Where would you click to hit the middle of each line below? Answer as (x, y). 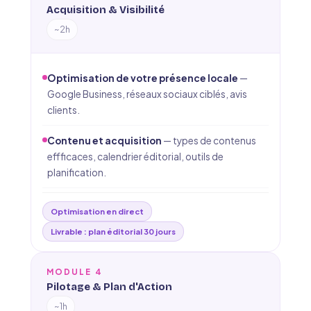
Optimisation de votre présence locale (143, 78)
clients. (64, 110)
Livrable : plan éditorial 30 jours (113, 231)
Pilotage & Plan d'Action (109, 287)
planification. (77, 173)
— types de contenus (209, 141)
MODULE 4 (75, 272)
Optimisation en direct (97, 211)
